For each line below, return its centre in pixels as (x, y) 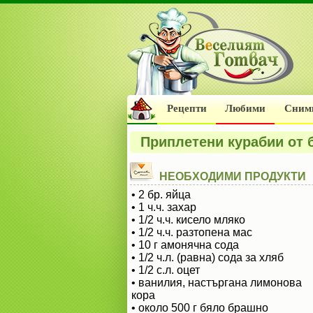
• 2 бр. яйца (161, 195)
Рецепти (187, 108)
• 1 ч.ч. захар (164, 207)
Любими (245, 108)
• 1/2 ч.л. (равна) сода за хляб (208, 257)
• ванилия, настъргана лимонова (217, 283)
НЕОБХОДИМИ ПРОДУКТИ (233, 176)
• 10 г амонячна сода (185, 245)
